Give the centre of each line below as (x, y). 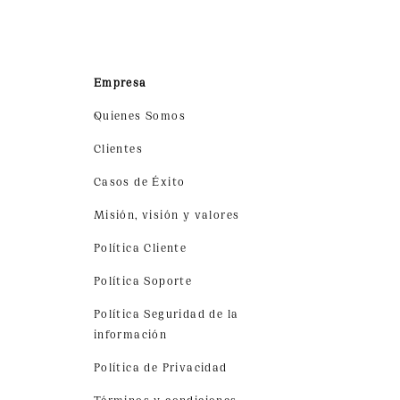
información (130, 333)
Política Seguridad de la (166, 313)
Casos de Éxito (139, 181)
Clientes (118, 148)
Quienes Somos (139, 115)
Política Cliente (140, 247)
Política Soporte (143, 280)
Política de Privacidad (160, 367)
